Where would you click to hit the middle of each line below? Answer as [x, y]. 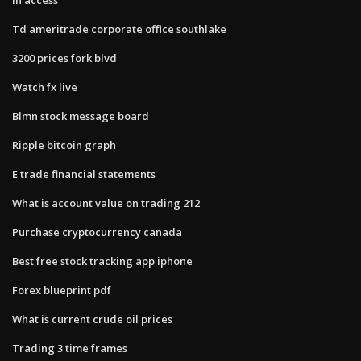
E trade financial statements [84, 174]
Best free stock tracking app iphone [102, 261]
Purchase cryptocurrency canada [97, 232]
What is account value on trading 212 [106, 203]
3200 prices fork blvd [64, 58]
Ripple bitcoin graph [64, 145]
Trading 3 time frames [70, 348]
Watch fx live [45, 87]
